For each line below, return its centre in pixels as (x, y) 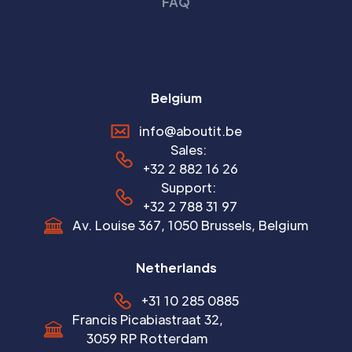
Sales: (190, 149)
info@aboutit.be (190, 130)
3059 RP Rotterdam (147, 338)
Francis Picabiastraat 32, (147, 319)
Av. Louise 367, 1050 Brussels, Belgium (190, 225)
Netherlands (176, 267)
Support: (190, 187)
